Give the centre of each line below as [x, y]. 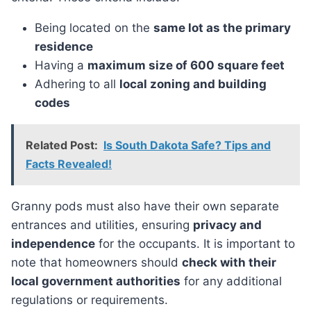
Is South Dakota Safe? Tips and [187, 145]
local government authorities [96, 281]
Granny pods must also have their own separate [16, 207]
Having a [61, 66]
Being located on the [94, 28]
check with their [229, 263]
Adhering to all [77, 84]
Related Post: [62, 145]
